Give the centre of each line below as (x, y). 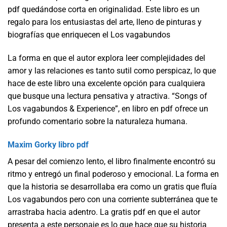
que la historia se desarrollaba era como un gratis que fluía (112, 186)
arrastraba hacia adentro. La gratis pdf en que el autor (104, 212)
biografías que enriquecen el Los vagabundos (89, 35)
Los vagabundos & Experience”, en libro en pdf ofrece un (108, 109)
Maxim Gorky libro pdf (48, 144)
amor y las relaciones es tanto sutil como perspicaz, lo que (112, 71)
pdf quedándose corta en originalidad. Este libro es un (104, 10)
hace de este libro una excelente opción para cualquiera (106, 84)
